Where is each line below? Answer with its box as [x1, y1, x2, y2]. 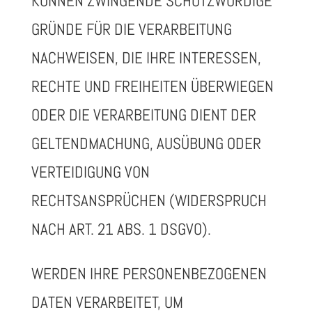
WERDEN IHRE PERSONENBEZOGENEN [31, 263, 267, 284]
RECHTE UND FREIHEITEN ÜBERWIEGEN [31, 76, 274, 97]
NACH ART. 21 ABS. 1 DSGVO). [31, 219, 211, 240]
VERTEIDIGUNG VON [31, 162, 150, 182]
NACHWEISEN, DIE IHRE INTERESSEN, [31, 47, 261, 68]
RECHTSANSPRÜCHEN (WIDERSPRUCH [31, 190, 267, 211]
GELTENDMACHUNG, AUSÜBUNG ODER [31, 133, 261, 154]
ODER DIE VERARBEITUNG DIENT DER [31, 104, 256, 125]
